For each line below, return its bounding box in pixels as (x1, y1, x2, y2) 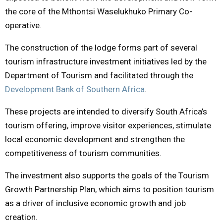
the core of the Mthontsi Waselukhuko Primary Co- (5, 6, 192, 16)
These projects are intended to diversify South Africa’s (5, 106, 207, 116)
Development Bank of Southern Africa (5, 84, 145, 94)
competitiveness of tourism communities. (5, 148, 162, 158)
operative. (5, 20, 42, 30)
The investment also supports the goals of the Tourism (5, 170, 209, 180)
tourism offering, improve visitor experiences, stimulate (5, 120, 211, 130)
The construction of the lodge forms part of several (5, 42, 197, 53)
